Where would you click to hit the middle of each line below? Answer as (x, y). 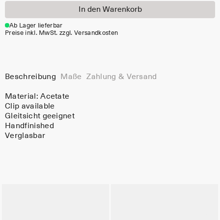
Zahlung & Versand (122, 77)
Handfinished (29, 125)
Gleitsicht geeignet (40, 116)
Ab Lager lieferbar (36, 26)
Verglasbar (25, 135)
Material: (23, 96)
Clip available (30, 106)
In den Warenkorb (110, 10)
